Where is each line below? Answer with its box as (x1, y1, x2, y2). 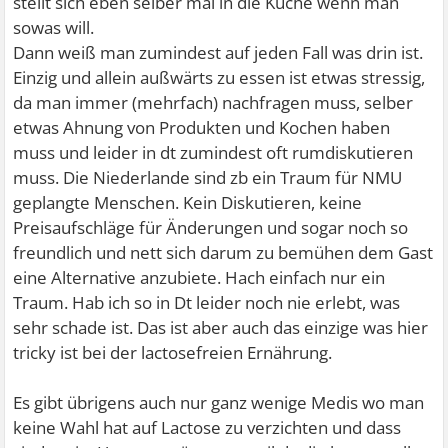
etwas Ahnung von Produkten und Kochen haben (13, 116, 391, 140)
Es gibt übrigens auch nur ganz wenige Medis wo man (13, 391, 425, 415)
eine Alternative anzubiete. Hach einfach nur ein (13, 266, 386, 290)
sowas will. (13, 16, 95, 40)
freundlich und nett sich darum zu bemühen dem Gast (13, 241, 434, 265)
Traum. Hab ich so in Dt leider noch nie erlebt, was (13, 291, 401, 315)
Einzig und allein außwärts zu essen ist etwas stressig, (13, 66, 426, 90)
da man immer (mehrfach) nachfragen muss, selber (13, 91, 414, 115)
